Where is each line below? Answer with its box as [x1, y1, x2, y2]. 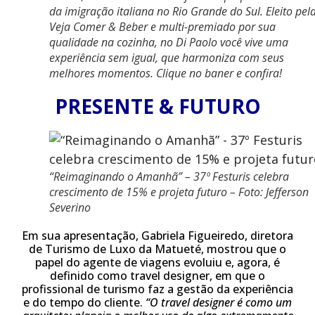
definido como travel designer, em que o [50, 268, 265, 283]
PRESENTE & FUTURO [54, 93, 261, 120]
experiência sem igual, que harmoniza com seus [49, 50, 284, 65]
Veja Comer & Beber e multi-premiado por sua [49, 19, 276, 34]
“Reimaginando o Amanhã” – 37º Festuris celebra [49, 169, 289, 184]
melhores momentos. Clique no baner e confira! [49, 65, 282, 81]
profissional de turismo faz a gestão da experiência [22, 281, 293, 297]
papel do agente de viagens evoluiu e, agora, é [35, 255, 280, 270]
